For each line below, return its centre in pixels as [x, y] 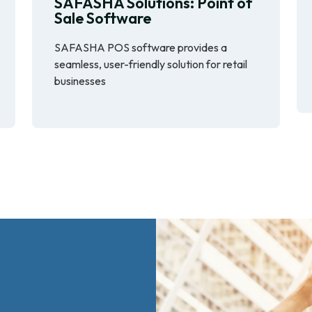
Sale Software [103, 18]
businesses [80, 80]
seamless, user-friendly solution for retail [151, 64]
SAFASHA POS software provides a [141, 47]
